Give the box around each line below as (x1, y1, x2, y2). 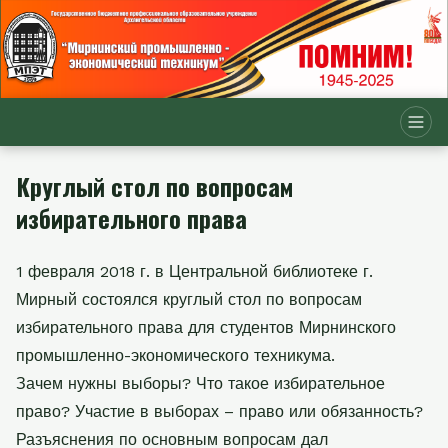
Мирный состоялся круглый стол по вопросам (16, 289, 362, 309)
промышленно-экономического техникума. (16, 345, 335, 365)
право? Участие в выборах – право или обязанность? (16, 401, 423, 421)
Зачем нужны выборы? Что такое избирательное (16, 373, 385, 393)
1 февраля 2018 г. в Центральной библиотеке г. (16, 261, 373, 281)
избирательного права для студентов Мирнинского (16, 317, 396, 337)
